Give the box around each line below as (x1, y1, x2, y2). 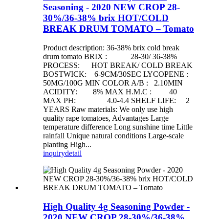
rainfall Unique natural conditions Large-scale (43, 131, 184, 140)
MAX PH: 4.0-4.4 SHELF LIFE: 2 (43, 96, 190, 105)
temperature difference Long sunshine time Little (43, 122, 193, 131)
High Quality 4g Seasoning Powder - (43, 201, 190, 212)
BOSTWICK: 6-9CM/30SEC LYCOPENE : (43, 69, 192, 78)
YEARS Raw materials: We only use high (43, 105, 173, 113)
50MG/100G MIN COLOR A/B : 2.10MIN (43, 78, 183, 87)
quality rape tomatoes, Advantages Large (43, 113, 169, 122)
